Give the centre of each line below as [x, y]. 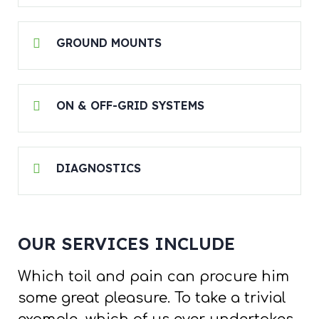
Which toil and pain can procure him [153, 277]
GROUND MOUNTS [109, 43]
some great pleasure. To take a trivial [152, 298]
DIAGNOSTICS [99, 168]
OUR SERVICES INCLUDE [126, 244]
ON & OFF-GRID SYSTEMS [130, 106]
